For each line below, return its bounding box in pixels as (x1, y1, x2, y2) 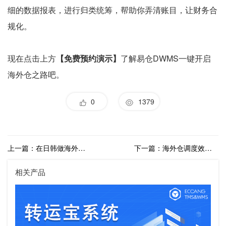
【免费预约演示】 (56, 52, 121, 65)
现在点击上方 (8, 52, 56, 65)
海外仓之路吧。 (8, 69, 64, 81)
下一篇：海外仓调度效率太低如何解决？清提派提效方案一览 (204, 143, 212, 153)
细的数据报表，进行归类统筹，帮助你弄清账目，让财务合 (8, 4, 217, 16)
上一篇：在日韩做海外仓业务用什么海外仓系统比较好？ (78, 143, 85, 153)
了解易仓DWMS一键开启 (121, 52, 211, 65)
